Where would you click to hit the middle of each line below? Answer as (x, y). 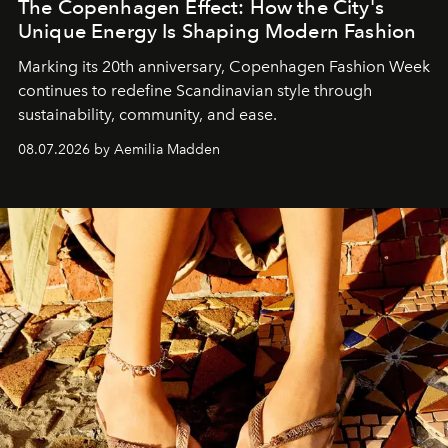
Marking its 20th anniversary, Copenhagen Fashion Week (224, 67)
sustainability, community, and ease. (147, 115)
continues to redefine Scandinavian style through (195, 91)
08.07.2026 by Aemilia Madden (119, 150)
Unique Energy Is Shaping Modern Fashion (217, 31)
